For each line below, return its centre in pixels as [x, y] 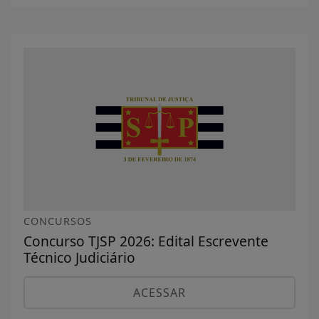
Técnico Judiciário [79, 257]
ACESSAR [159, 292]
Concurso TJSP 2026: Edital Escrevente [146, 241]
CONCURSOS [58, 221]
